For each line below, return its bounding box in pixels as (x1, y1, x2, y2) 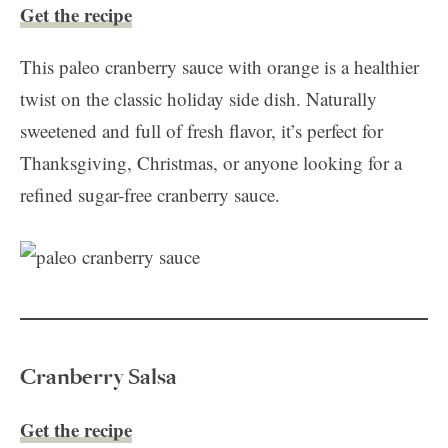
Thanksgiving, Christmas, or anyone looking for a (20, 150, 402, 175)
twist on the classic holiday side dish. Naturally (20, 86, 377, 111)
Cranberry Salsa (20, 363, 177, 391)
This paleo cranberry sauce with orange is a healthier (20, 54, 419, 79)
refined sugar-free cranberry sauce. (20, 182, 280, 207)
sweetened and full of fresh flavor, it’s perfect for (20, 118, 383, 143)
